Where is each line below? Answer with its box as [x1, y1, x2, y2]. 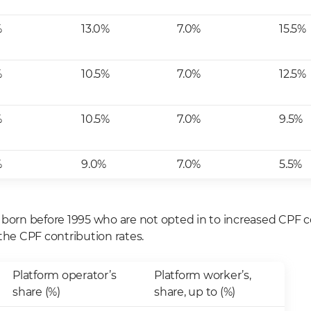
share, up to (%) [154, 285, 235, 299]
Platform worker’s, [154, 269, 251, 282]
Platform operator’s [12, 269, 117, 282]
